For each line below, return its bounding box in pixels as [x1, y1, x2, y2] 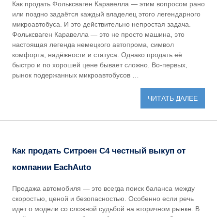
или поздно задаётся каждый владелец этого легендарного [12, 10, 201, 18]
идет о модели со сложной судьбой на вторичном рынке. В [12, 205, 200, 213]
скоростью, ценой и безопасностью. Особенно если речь [12, 195, 194, 203]
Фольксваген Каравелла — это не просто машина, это [12, 31, 185, 39]
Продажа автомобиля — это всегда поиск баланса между [12, 185, 195, 193]
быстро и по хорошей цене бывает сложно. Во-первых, [12, 61, 187, 69]
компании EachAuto [12, 162, 91, 172]
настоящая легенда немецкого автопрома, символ [12, 41, 174, 49]
